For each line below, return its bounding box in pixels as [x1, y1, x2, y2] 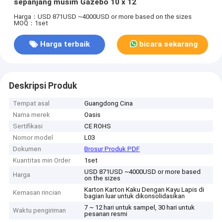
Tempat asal [13, 100, 50, 108]
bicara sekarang [139, 40, 198, 49]
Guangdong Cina [84, 100, 133, 108]
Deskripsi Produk [8, 80, 77, 91]
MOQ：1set [13, 19, 48, 27]
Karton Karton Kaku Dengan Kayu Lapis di [84, 186, 205, 194]
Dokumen [13, 145, 42, 153]
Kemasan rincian [13, 189, 61, 197]
